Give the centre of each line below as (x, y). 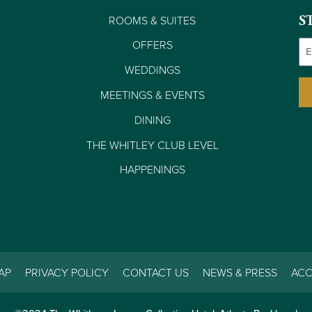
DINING (152, 120)
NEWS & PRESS (240, 273)
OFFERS (152, 46)
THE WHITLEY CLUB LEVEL (152, 145)
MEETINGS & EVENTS (152, 96)
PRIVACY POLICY (67, 273)
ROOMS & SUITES (152, 21)
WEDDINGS (152, 71)
